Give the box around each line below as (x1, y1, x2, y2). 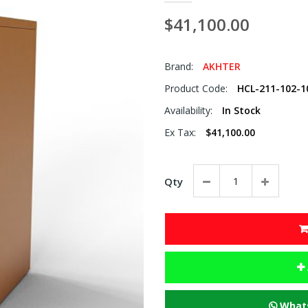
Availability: (164, 104, 215, 118)
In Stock (221, 104, 261, 118)
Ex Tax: (164, 126, 199, 140)
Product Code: (164, 82, 230, 96)
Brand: (164, 60, 196, 74)
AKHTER (202, 60, 241, 74)
